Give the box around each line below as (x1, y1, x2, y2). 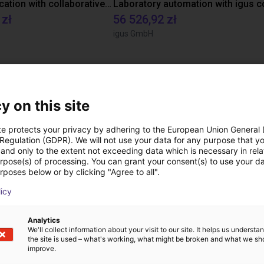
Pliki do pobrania (27, 74, 237, 108)
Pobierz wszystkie (93, 197, 171, 208)
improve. (28, 244, 56, 253)
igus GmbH (113, 29, 153, 38)
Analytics (28, 216, 60, 225)
